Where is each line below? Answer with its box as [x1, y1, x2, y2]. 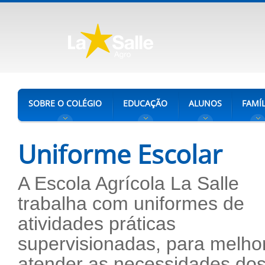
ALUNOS [189, 98, 222, 109]
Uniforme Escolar [18, 137, 222, 172]
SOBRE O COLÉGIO [28, 98, 102, 109]
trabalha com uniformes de [18, 193, 244, 214]
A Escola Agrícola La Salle [18, 173, 239, 194]
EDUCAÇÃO [123, 98, 167, 109]
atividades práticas [18, 213, 176, 234]
